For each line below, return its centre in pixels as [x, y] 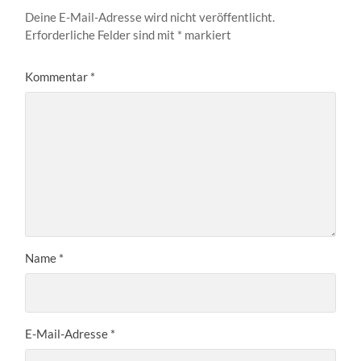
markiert [207, 34]
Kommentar [58, 76]
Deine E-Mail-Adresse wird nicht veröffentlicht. [150, 17]
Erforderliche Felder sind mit [102, 34]
